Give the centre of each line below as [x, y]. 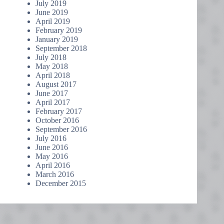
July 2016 [51, 138]
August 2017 [56, 84]
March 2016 [55, 174]
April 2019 [53, 21]
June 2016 [52, 147]
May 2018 [52, 66]
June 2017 [52, 93]
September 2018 [61, 48]
